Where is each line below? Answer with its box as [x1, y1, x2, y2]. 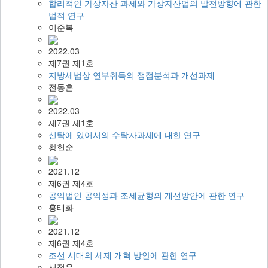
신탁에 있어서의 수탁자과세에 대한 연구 [48, 129, 200, 141]
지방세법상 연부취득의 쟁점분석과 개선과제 [48, 68, 215, 81]
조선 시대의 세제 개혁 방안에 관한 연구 [48, 248, 197, 261]
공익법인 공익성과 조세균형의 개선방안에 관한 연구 [48, 188, 245, 201]
